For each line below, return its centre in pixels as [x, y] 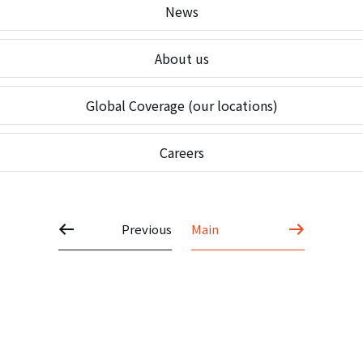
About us [181, 58]
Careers [181, 152]
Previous [147, 228]
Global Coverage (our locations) [181, 105]
